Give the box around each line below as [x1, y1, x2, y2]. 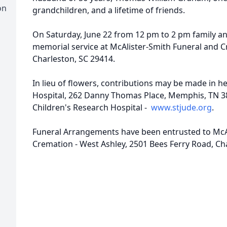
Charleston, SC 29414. [32, 53, 115, 64]
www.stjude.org [151, 102, 212, 113]
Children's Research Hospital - [32, 102, 151, 113]
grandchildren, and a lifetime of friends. [32, 5, 187, 16]
